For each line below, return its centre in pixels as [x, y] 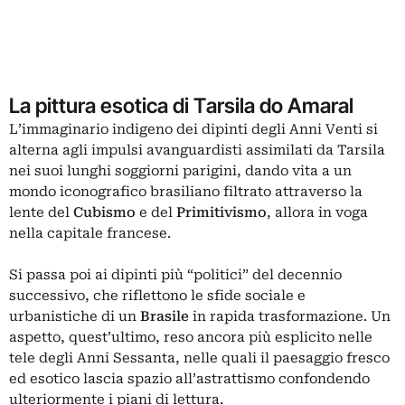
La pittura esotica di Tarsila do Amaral [181, 105]
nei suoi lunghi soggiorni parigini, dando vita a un [180, 171]
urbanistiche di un [75, 316]
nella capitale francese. [90, 233]
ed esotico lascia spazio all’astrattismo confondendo [189, 379]
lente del [41, 212]
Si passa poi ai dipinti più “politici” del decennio [175, 275]
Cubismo [106, 212]
